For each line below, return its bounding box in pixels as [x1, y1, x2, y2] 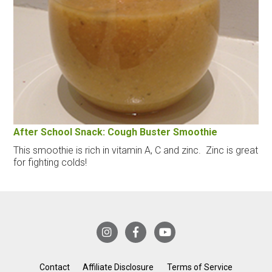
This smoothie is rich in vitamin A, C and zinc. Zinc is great [13, 144, 259, 157]
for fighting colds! [13, 157, 87, 169]
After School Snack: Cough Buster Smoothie [13, 126, 218, 138]
